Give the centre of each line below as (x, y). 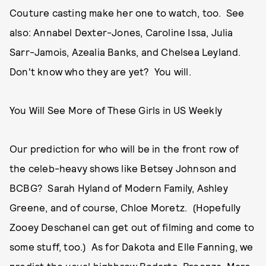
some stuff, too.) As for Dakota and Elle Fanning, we (132, 246)
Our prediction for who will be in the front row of (124, 148)
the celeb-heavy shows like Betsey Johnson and (123, 168)
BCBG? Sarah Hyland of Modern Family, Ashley (119, 188)
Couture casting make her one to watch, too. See (127, 12)
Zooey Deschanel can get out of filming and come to (132, 227)
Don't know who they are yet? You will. (100, 71)
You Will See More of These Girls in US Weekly (116, 110)
